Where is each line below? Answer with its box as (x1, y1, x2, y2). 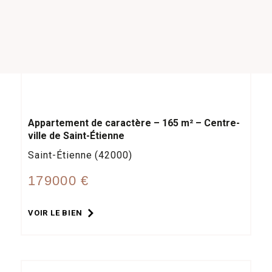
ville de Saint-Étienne (28, 129, 124, 141)
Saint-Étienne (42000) (28, 149, 133, 161)
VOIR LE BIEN (28, 208, 83, 217)
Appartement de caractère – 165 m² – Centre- (28, 117, 240, 129)
